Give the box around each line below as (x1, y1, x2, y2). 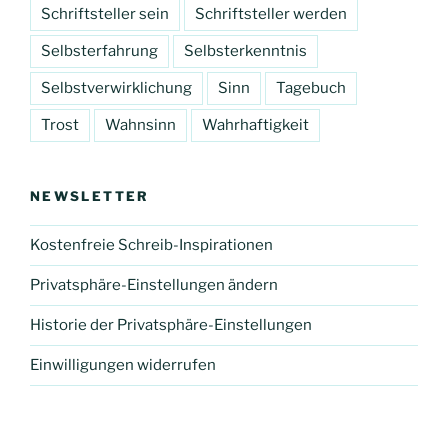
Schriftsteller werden (195, 5, 347, 24)
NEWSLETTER (30, 188, 150, 205)
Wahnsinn (105, 116, 176, 135)
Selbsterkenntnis (184, 42, 307, 61)
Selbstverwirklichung (41, 79, 192, 98)
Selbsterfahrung (41, 42, 158, 61)
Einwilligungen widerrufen (30, 356, 216, 375)
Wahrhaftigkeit (202, 116, 309, 135)
